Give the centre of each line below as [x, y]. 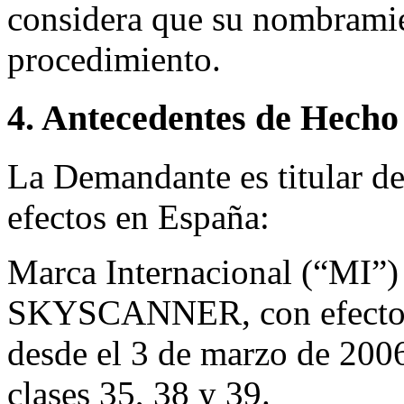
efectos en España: [138, 216]
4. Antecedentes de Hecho [203, 117]
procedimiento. [114, 60]
